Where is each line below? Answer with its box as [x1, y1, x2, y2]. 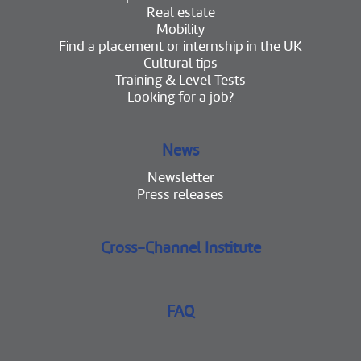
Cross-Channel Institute [100, 239, 261, 258]
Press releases [137, 186, 224, 204]
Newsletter [147, 169, 214, 187]
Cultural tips [143, 55, 218, 73]
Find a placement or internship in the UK [59, 38, 302, 56]
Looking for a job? [127, 89, 234, 106]
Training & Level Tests [115, 72, 246, 89]
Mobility [156, 21, 205, 39]
